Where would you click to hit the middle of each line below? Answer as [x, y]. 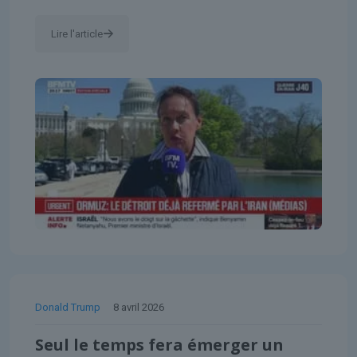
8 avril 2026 [139, 307]
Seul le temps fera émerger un [159, 344]
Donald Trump [68, 307]
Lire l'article [77, 33]
